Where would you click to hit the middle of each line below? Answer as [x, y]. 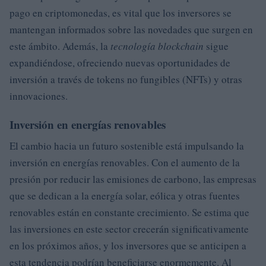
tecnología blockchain [157, 46]
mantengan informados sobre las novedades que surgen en [131, 29]
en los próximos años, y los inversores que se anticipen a [128, 246]
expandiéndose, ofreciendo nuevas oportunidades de [120, 63]
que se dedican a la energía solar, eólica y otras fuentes [125, 196]
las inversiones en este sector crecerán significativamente [129, 229]
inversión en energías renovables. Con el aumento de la [125, 162]
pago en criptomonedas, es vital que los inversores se [121, 13]
